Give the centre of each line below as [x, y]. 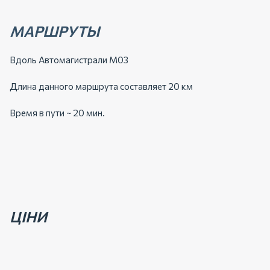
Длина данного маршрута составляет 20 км [101, 86]
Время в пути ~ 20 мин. [57, 113]
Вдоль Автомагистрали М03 [69, 60]
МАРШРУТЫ [55, 31]
